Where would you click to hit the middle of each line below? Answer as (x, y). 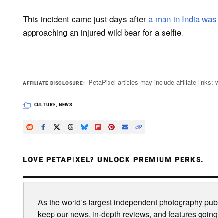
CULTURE (45, 105)
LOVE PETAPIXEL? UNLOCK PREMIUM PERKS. (114, 160)
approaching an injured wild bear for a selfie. (103, 32)
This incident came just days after (86, 19)
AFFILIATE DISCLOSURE (53, 83)
